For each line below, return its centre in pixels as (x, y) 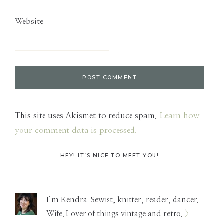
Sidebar (41, 188)
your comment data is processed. (76, 130)
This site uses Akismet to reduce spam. (87, 115)
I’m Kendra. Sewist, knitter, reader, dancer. (123, 200)
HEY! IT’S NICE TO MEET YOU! (109, 155)
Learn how (180, 115)
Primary (43, 164)
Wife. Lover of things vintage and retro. (116, 213)
